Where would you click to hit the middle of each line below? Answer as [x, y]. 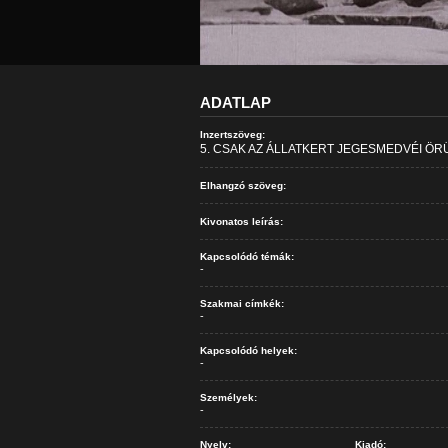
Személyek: [228, 397]
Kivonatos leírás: [241, 221]
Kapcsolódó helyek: [248, 350]
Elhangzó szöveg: [242, 185]
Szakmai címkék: [241, 303]
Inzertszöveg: [232, 134]
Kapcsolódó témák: [246, 256]
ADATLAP [235, 102]
